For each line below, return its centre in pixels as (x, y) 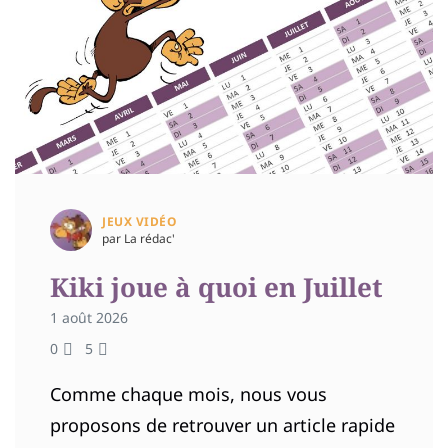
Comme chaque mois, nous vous (188, 393)
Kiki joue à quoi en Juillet (216, 286)
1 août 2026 (89, 317)
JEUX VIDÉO (139, 221)
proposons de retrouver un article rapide (222, 424)
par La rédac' (138, 238)
